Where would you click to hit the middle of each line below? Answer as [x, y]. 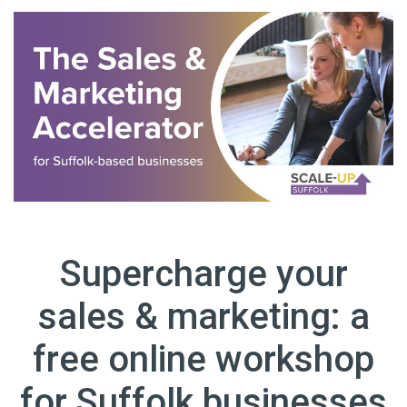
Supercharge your [203, 274]
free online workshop [203, 360]
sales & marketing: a [203, 317]
